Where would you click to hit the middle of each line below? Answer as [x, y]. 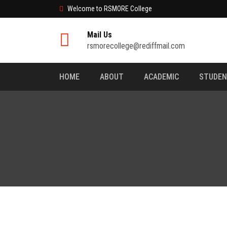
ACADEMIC [161, 77]
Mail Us [100, 35]
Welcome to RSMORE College [110, 9]
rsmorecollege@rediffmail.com [136, 46]
